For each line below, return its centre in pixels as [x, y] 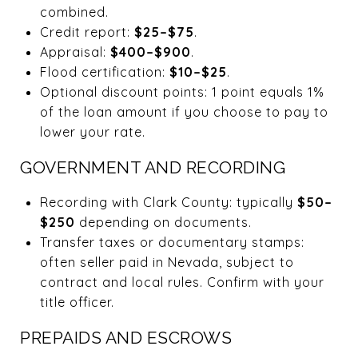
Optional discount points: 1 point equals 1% [182, 91]
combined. [74, 12]
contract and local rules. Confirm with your [182, 282]
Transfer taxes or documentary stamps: [172, 242]
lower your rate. [92, 131]
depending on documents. [163, 222]
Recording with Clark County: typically [168, 202]
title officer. [77, 302]
